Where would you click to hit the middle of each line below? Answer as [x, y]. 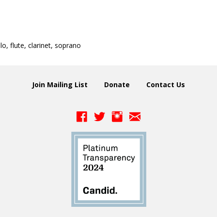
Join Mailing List [60, 85]
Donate [117, 85]
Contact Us [166, 85]
